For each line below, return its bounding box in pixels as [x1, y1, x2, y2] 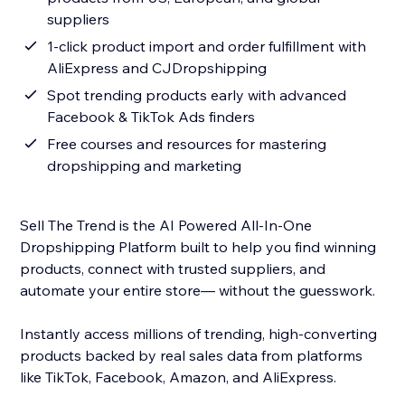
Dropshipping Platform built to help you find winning [20, 238, 377, 257]
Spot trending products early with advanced [47, 86, 347, 105]
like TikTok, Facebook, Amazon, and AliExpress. [20, 368, 341, 387]
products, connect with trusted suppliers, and [20, 259, 326, 278]
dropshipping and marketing [47, 156, 242, 175]
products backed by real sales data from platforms [20, 346, 363, 365]
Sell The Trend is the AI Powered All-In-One [20, 216, 313, 235]
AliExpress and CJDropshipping [47, 59, 268, 78]
